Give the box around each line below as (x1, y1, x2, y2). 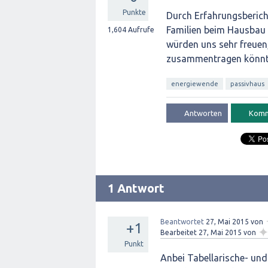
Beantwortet (160, 218, 204, 226)
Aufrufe (126, 26, 154, 33)
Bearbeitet (160, 229, 197, 236)
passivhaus (230, 80, 264, 87)
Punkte (122, 8, 146, 16)
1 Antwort (108, 181, 165, 195)
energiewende (171, 80, 218, 87)
